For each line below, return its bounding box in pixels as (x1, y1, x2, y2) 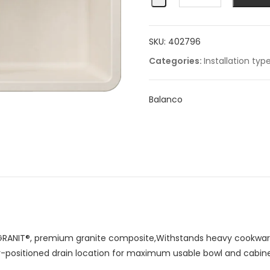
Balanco (148, 93, 183, 105)
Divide (178, 36, 208, 48)
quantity (178, 50, 221, 63)
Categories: (148, 55, 204, 67)
